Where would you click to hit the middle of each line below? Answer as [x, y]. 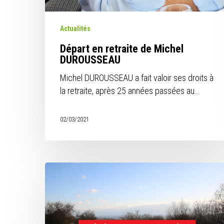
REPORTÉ [60, 207]
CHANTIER [63, 181]
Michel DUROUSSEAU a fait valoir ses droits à [137, 78]
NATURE [59, 194]
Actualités [75, 29]
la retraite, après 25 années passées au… [130, 91]
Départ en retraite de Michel [122, 49]
